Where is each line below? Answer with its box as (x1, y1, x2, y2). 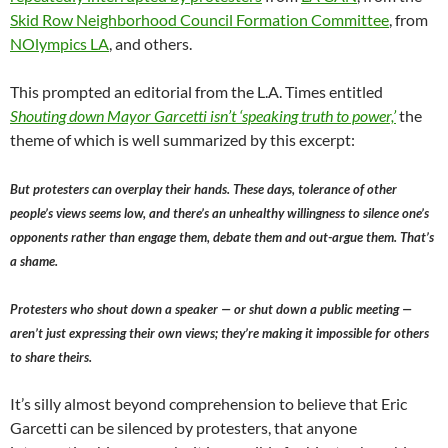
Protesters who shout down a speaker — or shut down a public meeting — (10, 300, 412, 317)
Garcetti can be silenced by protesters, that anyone (10, 417, 357, 437)
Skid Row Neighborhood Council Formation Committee (10, 9, 389, 29)
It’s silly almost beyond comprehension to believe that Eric (10, 393, 407, 413)
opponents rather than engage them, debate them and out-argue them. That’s (10, 228, 434, 245)
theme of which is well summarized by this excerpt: (10, 129, 355, 149)
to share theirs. (10, 348, 92, 365)
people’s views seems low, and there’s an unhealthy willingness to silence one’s (10, 204, 429, 221)
